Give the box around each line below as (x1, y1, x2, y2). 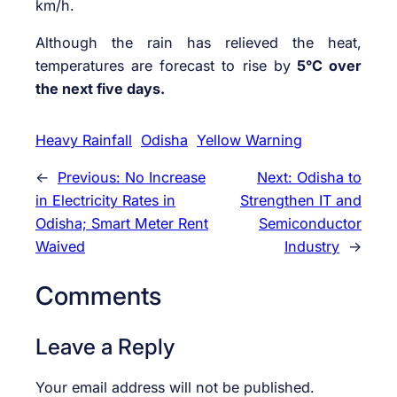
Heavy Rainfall (35, 131, 132, 150)
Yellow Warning (197, 131, 302, 150)
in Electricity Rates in (35, 191, 175, 210)
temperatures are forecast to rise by (35, 56, 291, 74)
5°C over (290, 56, 362, 74)
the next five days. (35, 79, 165, 97)
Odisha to (297, 168, 362, 187)
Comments (35, 279, 161, 311)
